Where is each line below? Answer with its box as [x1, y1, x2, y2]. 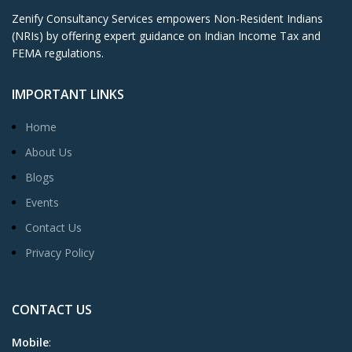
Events [25, 195, 59, 210]
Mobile [12, 335, 49, 350]
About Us [25, 145, 72, 159]
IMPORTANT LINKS [12, 86, 124, 103]
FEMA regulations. [12, 46, 104, 60]
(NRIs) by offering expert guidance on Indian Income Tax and [12, 28, 321, 43]
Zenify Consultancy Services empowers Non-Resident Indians [12, 11, 323, 26]
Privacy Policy [25, 245, 94, 260]
